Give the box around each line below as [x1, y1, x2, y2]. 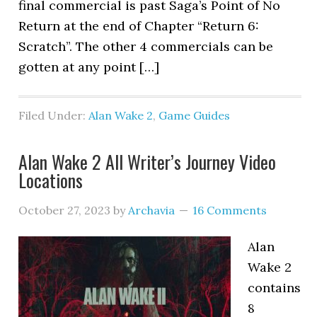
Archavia [128, 203, 175, 217]
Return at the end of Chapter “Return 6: [18, 18, 260, 34]
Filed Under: [18, 108, 89, 122]
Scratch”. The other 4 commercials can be [18, 38, 274, 54]
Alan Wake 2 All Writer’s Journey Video [18, 148, 277, 175]
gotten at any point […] [18, 59, 160, 75]
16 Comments [192, 203, 267, 217]
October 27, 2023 [18, 203, 111, 217]
